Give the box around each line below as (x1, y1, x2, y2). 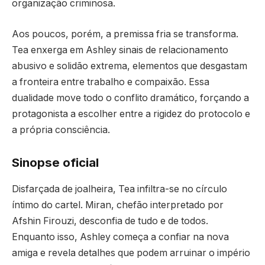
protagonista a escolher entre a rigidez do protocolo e (12, 108, 250, 119)
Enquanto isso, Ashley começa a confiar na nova (12, 231, 229, 243)
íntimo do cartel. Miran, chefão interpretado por (12, 199, 224, 211)
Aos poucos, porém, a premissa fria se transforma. (12, 28, 238, 40)
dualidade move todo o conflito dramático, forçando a (12, 92, 249, 104)
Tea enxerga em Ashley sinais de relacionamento (12, 44, 228, 56)
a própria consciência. (12, 124, 110, 135)
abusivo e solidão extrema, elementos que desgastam (12, 60, 247, 72)
